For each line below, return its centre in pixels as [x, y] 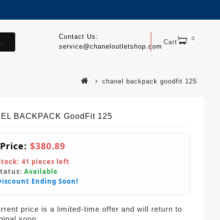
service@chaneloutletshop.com [110, 46]
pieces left [50, 161]
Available [41, 171]
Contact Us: [78, 37]
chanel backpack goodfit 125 [150, 81]
